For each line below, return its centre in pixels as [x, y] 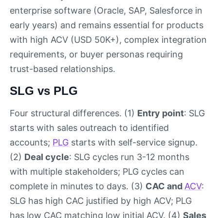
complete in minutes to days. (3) [78, 186]
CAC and [165, 186]
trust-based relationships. [63, 69]
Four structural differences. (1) [73, 113]
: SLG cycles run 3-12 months [129, 157]
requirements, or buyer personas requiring [96, 54]
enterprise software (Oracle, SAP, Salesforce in [106, 10]
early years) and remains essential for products [107, 25]
